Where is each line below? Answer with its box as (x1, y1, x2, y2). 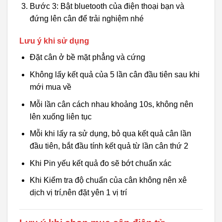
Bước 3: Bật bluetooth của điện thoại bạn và (29, 1, 184, 10)
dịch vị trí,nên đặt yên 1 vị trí (29, 188, 127, 197)
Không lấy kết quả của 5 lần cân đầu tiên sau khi (29, 70, 200, 79)
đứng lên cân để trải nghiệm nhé (29, 14, 144, 23)
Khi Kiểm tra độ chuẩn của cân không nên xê (29, 176, 187, 185)
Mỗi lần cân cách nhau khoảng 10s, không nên (29, 100, 193, 109)
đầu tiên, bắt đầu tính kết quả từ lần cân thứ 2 (29, 142, 188, 151)
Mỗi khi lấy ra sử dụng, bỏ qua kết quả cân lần (29, 129, 191, 138)
